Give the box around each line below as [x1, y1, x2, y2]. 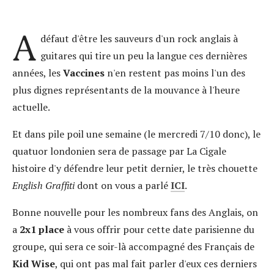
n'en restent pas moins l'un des [105, 66, 245, 80]
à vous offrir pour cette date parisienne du [64, 223, 254, 236]
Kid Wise [12, 257, 55, 270]
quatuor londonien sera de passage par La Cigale [12, 144, 226, 158]
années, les [12, 66, 63, 80]
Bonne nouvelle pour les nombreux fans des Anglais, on [12, 206, 258, 219]
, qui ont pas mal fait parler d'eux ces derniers [55, 257, 257, 270]
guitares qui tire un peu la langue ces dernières [40, 49, 247, 62]
